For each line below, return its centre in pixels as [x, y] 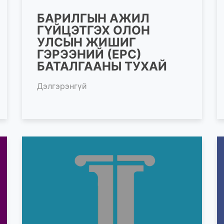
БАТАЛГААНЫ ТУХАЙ [102, 66]
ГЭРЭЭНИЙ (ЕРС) [89, 54]
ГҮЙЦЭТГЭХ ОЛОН [93, 30]
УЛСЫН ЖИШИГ [86, 42]
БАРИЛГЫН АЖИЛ [93, 18]
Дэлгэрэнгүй [62, 86]
